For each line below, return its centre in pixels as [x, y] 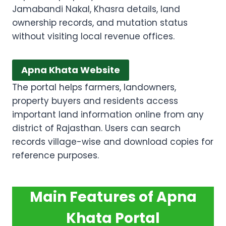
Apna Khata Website [71, 70]
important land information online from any [108, 115]
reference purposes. [55, 156]
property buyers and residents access [95, 101]
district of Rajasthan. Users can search [96, 128]
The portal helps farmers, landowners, [94, 88]
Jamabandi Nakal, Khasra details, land [96, 9]
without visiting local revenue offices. [93, 36]
